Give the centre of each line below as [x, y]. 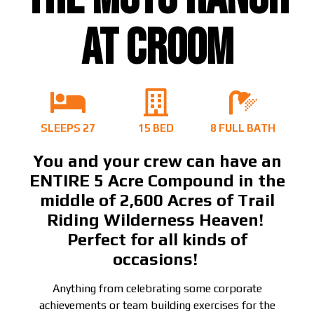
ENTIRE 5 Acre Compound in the [157, 181]
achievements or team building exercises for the [157, 306]
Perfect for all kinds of [157, 240]
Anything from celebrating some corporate [157, 289]
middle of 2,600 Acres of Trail [157, 200]
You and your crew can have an [157, 161]
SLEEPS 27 [68, 128]
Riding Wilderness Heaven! [157, 220]
